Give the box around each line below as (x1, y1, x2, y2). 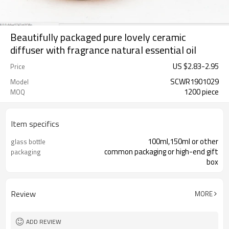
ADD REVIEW (26, 217, 61, 226)
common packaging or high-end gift (104, 146, 218, 157)
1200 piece (184, 86, 219, 98)
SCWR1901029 (170, 76, 219, 87)
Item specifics (11, 118, 59, 130)
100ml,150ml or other (148, 135, 218, 147)
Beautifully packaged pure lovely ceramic (10, 29, 186, 45)
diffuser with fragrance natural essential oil (10, 42, 196, 58)
